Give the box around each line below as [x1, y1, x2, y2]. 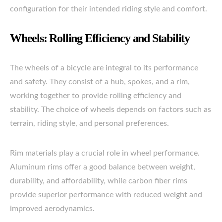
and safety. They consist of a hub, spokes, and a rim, [10, 78, 190, 86]
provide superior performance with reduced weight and [10, 191, 202, 199]
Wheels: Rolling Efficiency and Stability [10, 32, 190, 45]
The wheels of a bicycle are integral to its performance [10, 64, 198, 72]
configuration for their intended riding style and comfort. [10, 5, 207, 13]
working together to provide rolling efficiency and [10, 92, 181, 100]
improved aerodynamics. [10, 205, 95, 213]
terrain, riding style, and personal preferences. [10, 119, 169, 127]
